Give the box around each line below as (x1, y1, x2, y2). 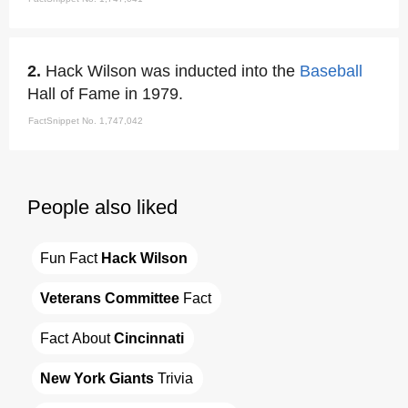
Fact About (40, 330, 114, 346)
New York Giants (40, 370, 154, 386)
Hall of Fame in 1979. (27, 85, 183, 103)
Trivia (154, 370, 193, 386)
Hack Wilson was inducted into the (46, 62, 300, 80)
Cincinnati (114, 330, 184, 346)
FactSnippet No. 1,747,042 (28, 116, 143, 126)
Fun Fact (40, 250, 101, 266)
